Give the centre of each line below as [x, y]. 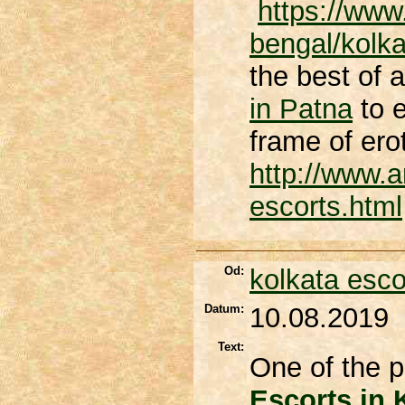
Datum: [224, 309]
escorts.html [326, 207]
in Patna [301, 109]
